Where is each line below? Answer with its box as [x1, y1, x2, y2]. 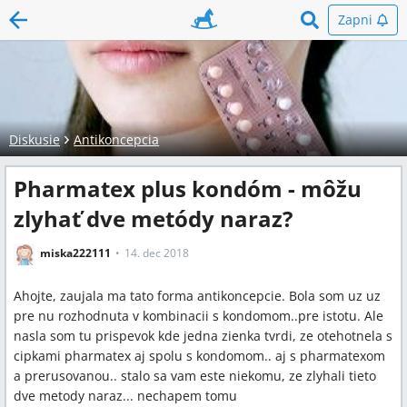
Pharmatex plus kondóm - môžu [14, 174, 362, 203]
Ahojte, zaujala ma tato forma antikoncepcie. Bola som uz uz [14, 287, 381, 304]
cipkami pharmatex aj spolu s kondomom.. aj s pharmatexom [14, 347, 385, 364]
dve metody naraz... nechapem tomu [14, 387, 237, 404]
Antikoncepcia [74, 131, 160, 148]
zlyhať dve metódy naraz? [14, 203, 293, 233]
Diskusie [9, 131, 60, 148]
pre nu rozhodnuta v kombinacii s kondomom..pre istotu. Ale [14, 307, 383, 324]
